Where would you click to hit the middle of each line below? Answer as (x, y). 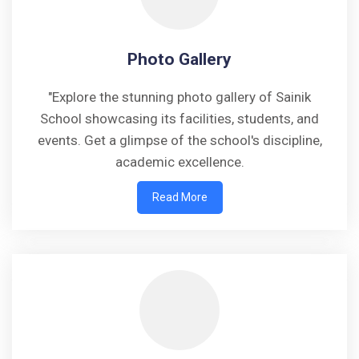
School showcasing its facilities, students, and (179, 119)
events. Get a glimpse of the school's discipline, (179, 141)
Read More (179, 198)
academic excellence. (179, 162)
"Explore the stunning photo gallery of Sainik (179, 97)
